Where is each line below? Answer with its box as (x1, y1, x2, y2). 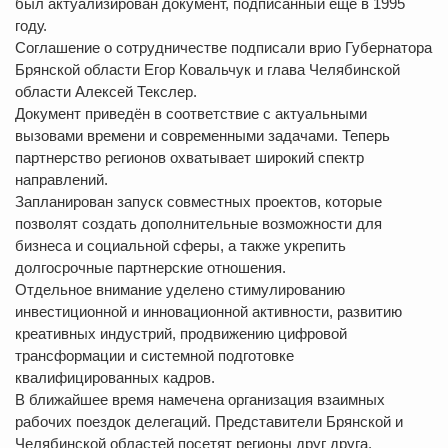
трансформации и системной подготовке (15, 347, 294, 365)
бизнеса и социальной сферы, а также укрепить (15, 237, 346, 255)
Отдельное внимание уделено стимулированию (15, 281, 345, 299)
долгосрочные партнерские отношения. (15, 259, 286, 277)
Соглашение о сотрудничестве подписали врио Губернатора (15, 39, 432, 57)
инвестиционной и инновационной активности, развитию (15, 303, 402, 321)
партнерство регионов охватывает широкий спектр (15, 149, 364, 167)
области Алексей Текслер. (15, 83, 197, 101)
